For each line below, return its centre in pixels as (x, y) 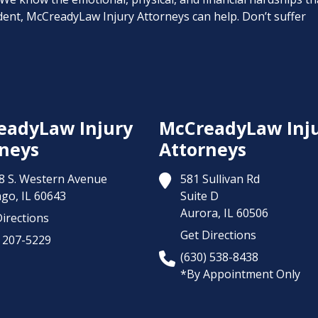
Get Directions (218, 235)
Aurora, (201, 213)
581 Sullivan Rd (220, 179)
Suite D (199, 196)
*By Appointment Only (240, 274)
